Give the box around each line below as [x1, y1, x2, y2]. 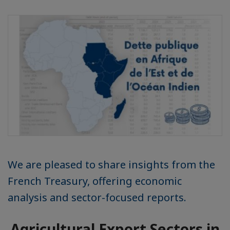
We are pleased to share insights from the [8, 158, 215, 171]
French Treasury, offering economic [8, 174, 182, 188]
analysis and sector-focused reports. [8, 190, 186, 204]
